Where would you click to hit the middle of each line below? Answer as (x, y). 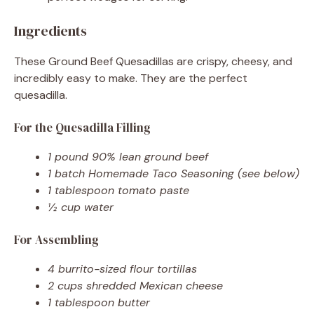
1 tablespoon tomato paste (118, 190)
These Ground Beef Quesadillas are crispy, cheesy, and (153, 61)
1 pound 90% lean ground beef (128, 156)
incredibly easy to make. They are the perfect (131, 78)
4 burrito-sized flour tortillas (122, 268)
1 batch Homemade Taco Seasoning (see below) (173, 173)
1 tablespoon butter (99, 302)
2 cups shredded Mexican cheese (135, 285)
